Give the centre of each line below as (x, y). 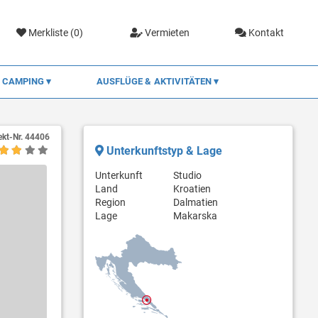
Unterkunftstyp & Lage (163, 150)
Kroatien (192, 188)
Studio (187, 175)
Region (110, 202)
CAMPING (24, 81)
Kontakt (265, 32)
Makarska (195, 215)
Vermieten (166, 32)
